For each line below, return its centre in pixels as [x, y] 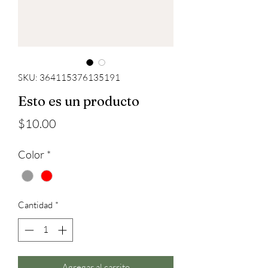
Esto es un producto [79, 101]
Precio [72, 123]
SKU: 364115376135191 [69, 77]
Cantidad [35, 205]
